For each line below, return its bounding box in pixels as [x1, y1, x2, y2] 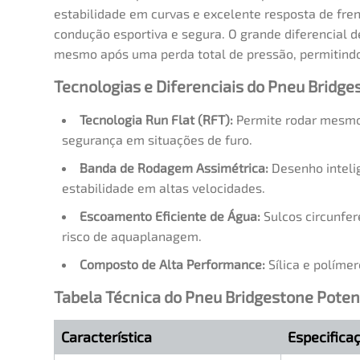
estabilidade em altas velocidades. [62, 179, 265, 195]
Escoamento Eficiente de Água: [80, 207, 260, 223]
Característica [61, 328, 152, 346]
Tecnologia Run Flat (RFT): [80, 111, 233, 127]
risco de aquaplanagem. [62, 227, 202, 243]
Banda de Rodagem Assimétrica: [80, 159, 268, 175]
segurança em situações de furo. [62, 131, 252, 147]
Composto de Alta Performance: [80, 256, 265, 272]
